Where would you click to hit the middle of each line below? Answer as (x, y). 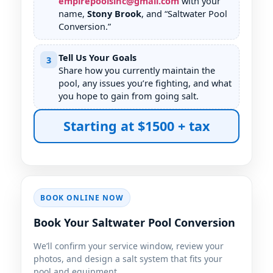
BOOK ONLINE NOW (82, 197)
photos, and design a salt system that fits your (128, 259)
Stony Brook (114, 14)
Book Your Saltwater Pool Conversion (134, 223)
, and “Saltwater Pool (184, 14)
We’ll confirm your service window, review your (129, 246)
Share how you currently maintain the (137, 70)
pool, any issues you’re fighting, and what (145, 83)
